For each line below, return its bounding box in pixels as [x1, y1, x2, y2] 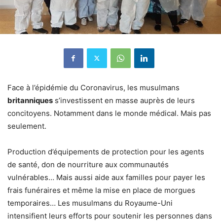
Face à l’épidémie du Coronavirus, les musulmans [7, 82, 180, 92]
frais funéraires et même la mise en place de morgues [7, 185, 195, 195]
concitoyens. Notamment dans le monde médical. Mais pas [7, 108, 211, 118]
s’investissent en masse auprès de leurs [53, 95, 195, 105]
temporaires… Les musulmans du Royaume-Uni [7, 198, 173, 208]
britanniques [7, 95, 53, 105]
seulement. [7, 121, 46, 131]
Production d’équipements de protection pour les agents [7, 147, 204, 156]
